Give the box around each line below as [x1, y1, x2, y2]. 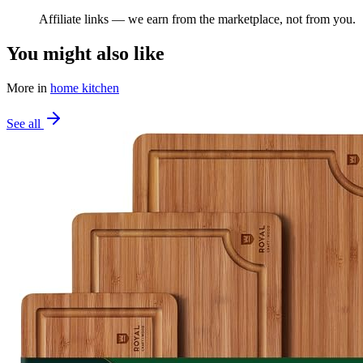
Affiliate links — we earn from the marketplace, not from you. [39, 12, 356, 27]
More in [6, 80, 50, 95]
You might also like [6, 42, 164, 64]
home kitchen [50, 80, 119, 95]
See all [6, 116, 44, 130]
